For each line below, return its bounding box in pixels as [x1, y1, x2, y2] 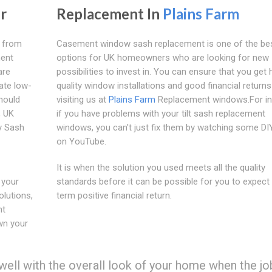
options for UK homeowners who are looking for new [56, 52, 269, 63]
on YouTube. [56, 135, 106, 147]
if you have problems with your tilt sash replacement [56, 107, 265, 119]
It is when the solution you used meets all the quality [56, 161, 265, 173]
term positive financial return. [56, 189, 172, 201]
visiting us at [56, 93, 109, 105]
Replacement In [56, 4, 163, 22]
